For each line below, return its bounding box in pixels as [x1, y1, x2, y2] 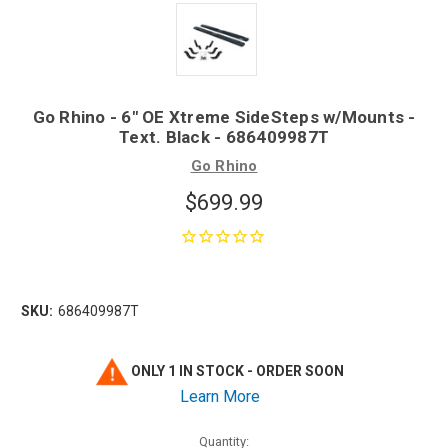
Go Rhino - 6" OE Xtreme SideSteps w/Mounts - [32, 106, 416, 127]
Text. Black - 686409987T [119, 126, 329, 147]
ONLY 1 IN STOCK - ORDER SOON [128, 363, 345, 380]
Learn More [180, 387, 260, 407]
